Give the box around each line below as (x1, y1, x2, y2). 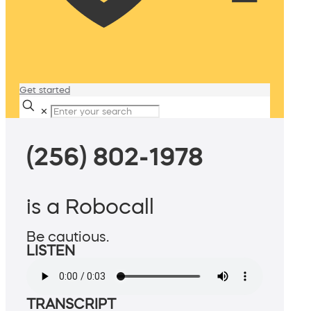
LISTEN (26, 244, 75, 258)
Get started (19, 85, 70, 94)
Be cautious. (26, 230, 109, 244)
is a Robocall (26, 196, 154, 217)
